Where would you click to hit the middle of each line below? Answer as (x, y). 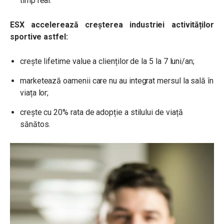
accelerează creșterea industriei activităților (122, 25)
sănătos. (35, 124)
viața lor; (34, 93)
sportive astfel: (39, 37)
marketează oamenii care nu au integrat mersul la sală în (117, 81)
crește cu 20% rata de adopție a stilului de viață (101, 112)
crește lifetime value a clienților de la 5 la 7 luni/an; (107, 61)
